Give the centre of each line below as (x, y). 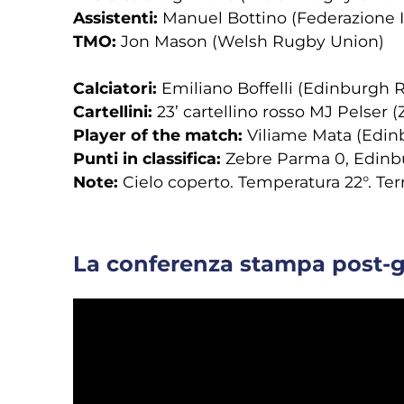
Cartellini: (115, 111)
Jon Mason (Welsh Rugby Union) (252, 41)
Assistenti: (115, 18)
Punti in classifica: (147, 158)
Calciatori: (115, 88)
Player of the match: (160, 135)
